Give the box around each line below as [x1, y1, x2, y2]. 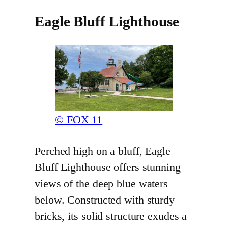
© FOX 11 [55, 113, 103, 126]
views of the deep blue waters [35, 178, 168, 190]
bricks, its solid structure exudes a [35, 210, 187, 223]
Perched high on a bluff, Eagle [35, 145, 170, 158]
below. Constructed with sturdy [35, 194, 175, 207]
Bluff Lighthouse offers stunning [35, 161, 181, 174]
